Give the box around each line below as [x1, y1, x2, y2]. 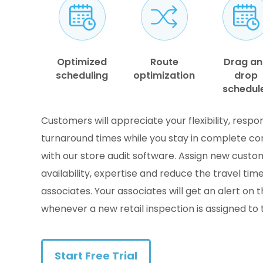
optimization [133, 69, 195, 82]
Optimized [57, 55, 107, 69]
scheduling [56, 69, 109, 82]
